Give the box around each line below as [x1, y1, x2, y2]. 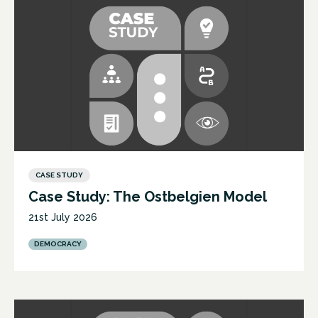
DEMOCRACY [34, 240, 82, 248]
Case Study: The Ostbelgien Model [28, 188, 267, 206]
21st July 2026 [28, 212, 97, 224]
